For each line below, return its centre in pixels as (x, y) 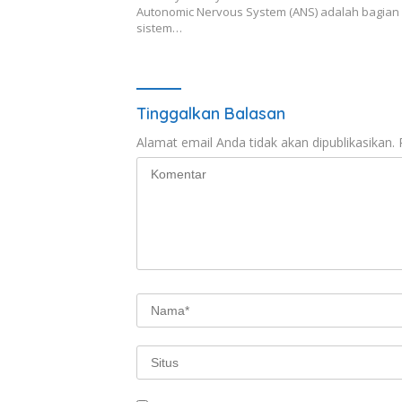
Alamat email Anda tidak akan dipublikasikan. (266, 143)
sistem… (159, 28)
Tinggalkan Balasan (211, 114)
